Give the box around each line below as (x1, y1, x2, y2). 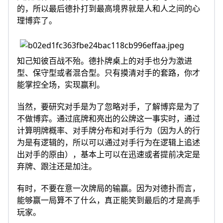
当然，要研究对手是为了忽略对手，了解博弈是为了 (17, 101, 200, 112)
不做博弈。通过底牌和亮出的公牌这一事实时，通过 (17, 112, 200, 124)
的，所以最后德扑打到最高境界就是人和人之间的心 (17, 2, 200, 14)
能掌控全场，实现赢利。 (17, 79, 105, 90)
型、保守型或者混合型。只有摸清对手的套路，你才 (17, 67, 200, 78)
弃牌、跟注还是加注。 (17, 160, 97, 172)
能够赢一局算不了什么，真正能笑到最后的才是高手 (17, 194, 200, 206)
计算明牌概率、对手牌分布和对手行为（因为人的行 (17, 124, 200, 136)
